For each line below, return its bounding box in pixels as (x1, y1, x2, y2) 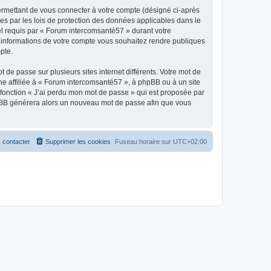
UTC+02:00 (173, 138, 207, 145)
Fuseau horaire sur (115, 138, 173, 145)
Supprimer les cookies (45, 138, 111, 145)
